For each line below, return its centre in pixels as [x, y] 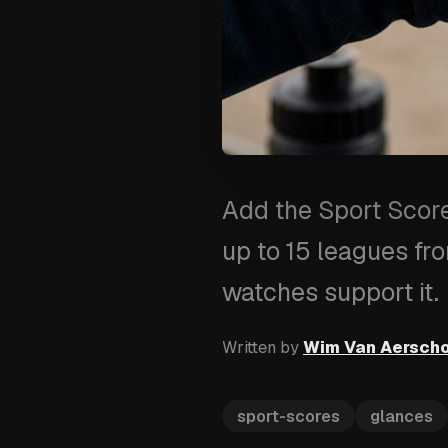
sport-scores [288, 416]
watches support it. [330, 292]
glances [401, 416]
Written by [260, 347]
